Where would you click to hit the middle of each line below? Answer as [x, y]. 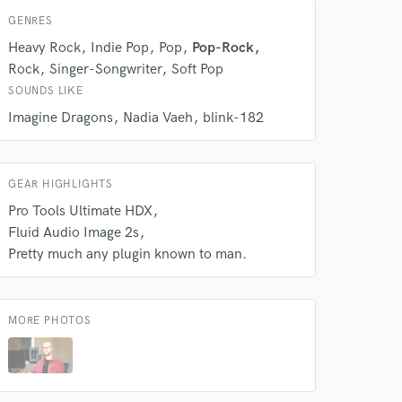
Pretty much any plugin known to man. [127, 254]
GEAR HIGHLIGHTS [61, 184]
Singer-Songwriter [105, 70]
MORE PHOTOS [50, 321]
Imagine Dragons [61, 118]
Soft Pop [197, 70]
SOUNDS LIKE [46, 91]
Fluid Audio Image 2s [74, 233]
